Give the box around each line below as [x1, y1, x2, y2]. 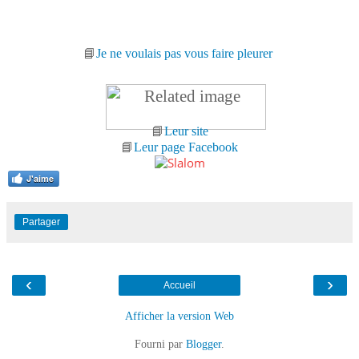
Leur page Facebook [134, 139, 238, 154]
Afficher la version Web [125, 309, 234, 322]
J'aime [26, 171, 54, 184]
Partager [22, 216, 60, 228]
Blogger [186, 337, 221, 350]
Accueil [163, 279, 196, 291]
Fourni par [135, 337, 186, 350]
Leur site [163, 123, 208, 138]
